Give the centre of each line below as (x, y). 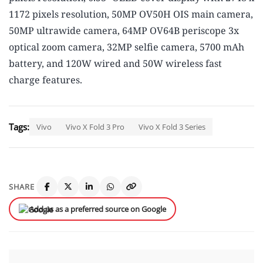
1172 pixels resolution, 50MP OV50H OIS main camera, (131, 14)
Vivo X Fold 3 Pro (95, 127)
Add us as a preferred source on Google (98, 209)
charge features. (45, 80)
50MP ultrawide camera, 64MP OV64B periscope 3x (124, 31)
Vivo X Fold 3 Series (172, 127)
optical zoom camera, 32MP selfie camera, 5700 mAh (127, 47)
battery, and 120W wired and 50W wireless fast (115, 64)
